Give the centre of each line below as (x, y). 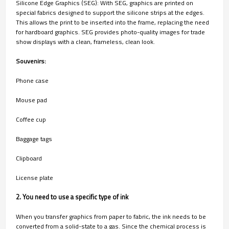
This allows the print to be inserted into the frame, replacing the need (112, 22)
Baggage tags (34, 139)
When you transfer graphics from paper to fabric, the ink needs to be (111, 216)
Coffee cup (31, 119)
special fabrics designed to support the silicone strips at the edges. (110, 12)
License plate (35, 177)
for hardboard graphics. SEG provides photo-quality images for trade (110, 32)
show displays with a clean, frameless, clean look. (85, 41)
